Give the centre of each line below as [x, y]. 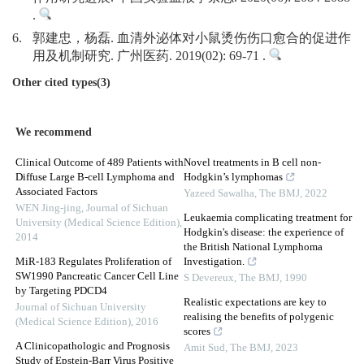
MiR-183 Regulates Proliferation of [93, 262]
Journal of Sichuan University [81, 308]
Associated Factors [56, 192]
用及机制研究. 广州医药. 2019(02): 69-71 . [151, 56]
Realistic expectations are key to [255, 303]
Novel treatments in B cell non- [252, 163]
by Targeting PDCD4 [61, 291]
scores [197, 332]
